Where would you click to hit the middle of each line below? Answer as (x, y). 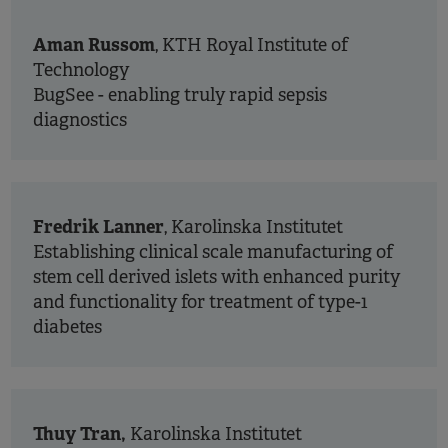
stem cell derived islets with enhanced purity (216, 277)
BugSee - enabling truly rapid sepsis (180, 95)
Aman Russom (94, 44)
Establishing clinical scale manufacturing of (213, 252)
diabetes (69, 327)
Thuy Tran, (79, 433)
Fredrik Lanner (98, 226)
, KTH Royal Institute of (251, 45)
